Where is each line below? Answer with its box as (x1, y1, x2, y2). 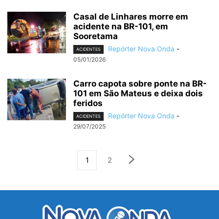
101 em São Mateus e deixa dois (73, 88, 203, 99)
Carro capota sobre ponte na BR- (73, 79, 207, 89)
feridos (73, 98, 103, 109)
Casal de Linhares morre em (73, 11, 188, 22)
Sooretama (73, 31, 118, 41)
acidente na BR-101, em (73, 21, 168, 31)
